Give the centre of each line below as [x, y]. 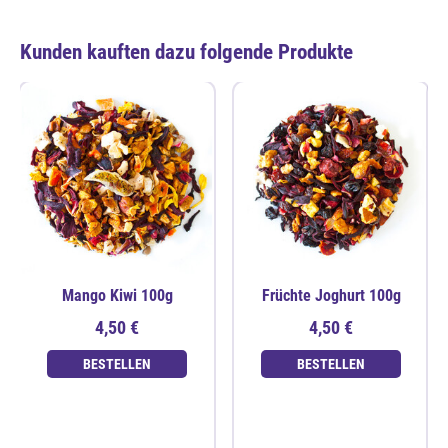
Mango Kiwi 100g [117, 295]
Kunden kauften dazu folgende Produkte [186, 52]
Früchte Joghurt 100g [331, 295]
